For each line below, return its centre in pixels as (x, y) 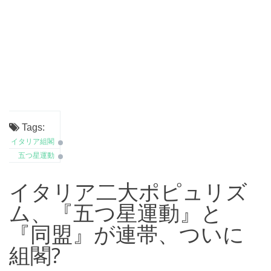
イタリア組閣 (33, 142)
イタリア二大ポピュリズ (128, 191)
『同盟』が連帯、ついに (127, 233)
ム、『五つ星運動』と (116, 212)
